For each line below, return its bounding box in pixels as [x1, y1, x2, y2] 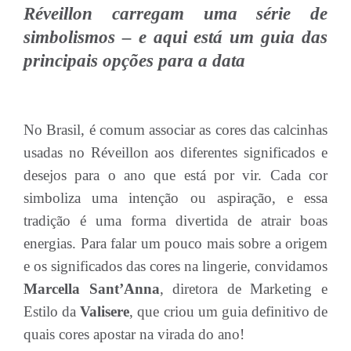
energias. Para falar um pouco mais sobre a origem [24, 235, 327, 251]
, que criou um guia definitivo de [129, 303, 327, 320]
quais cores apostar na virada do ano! [24, 326, 248, 342]
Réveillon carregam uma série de [24, 4, 327, 24]
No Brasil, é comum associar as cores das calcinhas [24, 121, 327, 138]
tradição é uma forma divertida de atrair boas [24, 212, 327, 229]
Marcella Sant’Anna [24, 280, 160, 297]
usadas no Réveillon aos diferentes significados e [24, 144, 327, 161]
